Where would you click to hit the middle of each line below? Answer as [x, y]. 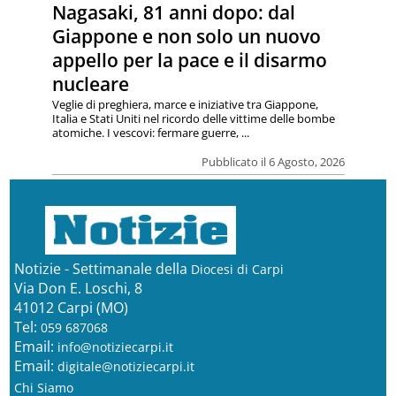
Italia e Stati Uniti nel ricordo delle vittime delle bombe [193, 119]
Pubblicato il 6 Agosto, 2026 [273, 162]
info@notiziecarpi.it [115, 347]
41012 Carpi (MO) [71, 308]
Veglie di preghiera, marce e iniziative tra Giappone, [185, 105]
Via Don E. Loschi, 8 [78, 289]
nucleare [90, 84]
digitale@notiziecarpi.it [126, 367]
